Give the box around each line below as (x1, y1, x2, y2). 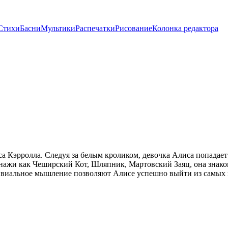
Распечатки (75, 24, 115, 33)
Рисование (115, 24, 152, 33)
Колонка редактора (152, 24, 218, 33)
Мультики (41, 24, 75, 33)
